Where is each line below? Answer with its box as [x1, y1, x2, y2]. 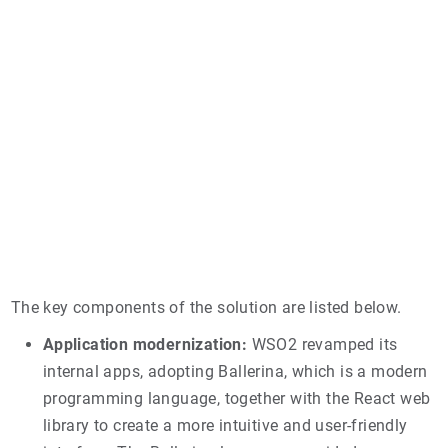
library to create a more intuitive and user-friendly [42, 415, 408, 435]
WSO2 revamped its [247, 334, 398, 354]
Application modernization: [42, 334, 248, 354]
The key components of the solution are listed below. [10, 297, 402, 317]
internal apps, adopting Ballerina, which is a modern [42, 361, 428, 381]
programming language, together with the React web [42, 388, 431, 408]
